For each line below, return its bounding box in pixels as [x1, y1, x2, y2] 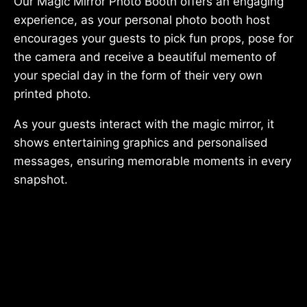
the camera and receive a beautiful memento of [14, 49, 276, 64]
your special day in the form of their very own [14, 68, 262, 82]
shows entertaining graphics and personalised [14, 135, 268, 149]
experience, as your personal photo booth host [14, 12, 270, 27]
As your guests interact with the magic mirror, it [14, 116, 274, 131]
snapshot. [14, 172, 68, 186]
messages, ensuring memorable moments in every [14, 153, 291, 168]
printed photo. [14, 86, 91, 101]
